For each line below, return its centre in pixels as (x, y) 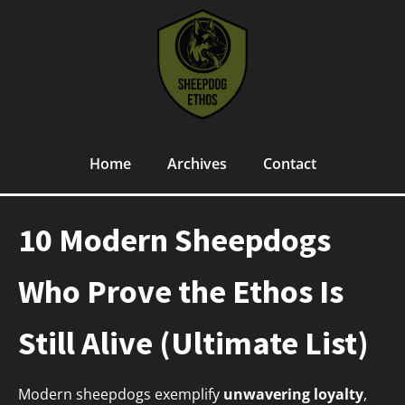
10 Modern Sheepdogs (174, 240)
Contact (289, 164)
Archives (197, 164)
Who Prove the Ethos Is (181, 292)
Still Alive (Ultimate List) (193, 344)
